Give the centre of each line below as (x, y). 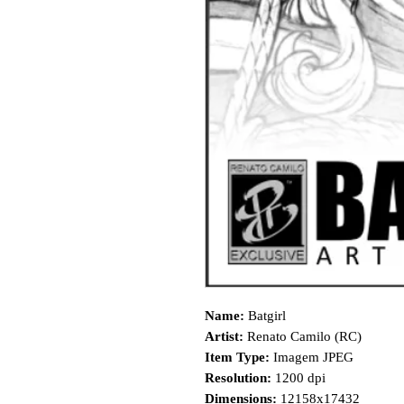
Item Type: (237, 358)
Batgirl (265, 316)
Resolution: (238, 378)
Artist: (224, 337)
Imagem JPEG (312, 358)
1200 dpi (298, 378)
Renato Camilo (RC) (303, 337)
